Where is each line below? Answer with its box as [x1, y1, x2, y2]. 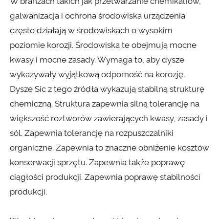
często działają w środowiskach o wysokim [10, 25, 173, 36]
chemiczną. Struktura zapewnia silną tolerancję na [10, 99, 199, 109]
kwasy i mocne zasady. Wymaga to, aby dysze [10, 55, 184, 65]
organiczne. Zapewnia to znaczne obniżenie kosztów [10, 143, 209, 153]
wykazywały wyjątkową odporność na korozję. [10, 69, 185, 80]
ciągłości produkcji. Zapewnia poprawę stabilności [10, 172, 200, 182]
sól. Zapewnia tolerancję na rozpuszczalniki [10, 128, 174, 138]
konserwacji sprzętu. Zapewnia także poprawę [10, 157, 185, 168]
